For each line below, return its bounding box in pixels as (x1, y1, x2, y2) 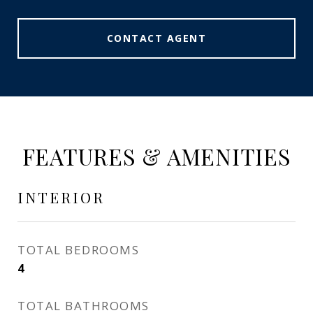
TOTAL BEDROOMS (17, 242, 139, 258)
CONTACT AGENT (106, 31, 207, 45)
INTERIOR (17, 187, 105, 207)
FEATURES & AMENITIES (22, 141, 291, 171)
